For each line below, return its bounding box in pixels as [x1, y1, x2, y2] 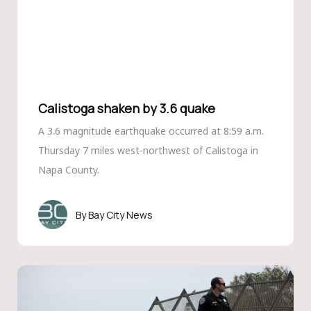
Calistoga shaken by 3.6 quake [37, 100, 215, 117]
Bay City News [87, 208, 153, 221]
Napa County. [37, 163, 99, 176]
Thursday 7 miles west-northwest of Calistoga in [37, 144, 258, 157]
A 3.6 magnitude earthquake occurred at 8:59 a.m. [37, 124, 264, 137]
